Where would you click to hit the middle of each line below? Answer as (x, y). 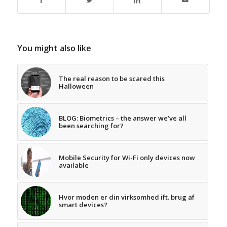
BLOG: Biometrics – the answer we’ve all (122, 118)
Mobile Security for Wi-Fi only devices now (127, 157)
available (73, 165)
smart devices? (83, 204)
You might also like (54, 48)
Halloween (76, 86)
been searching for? (91, 125)
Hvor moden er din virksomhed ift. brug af (126, 197)
